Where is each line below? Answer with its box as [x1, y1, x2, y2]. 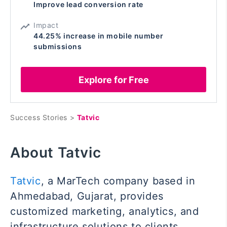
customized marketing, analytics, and [10, 205, 199, 218]
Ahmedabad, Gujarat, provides [10, 190, 164, 203]
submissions [33, 42, 82, 51]
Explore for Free [78, 74, 149, 85]
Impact [33, 21, 59, 30]
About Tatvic [10, 144, 101, 162]
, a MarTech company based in [41, 175, 196, 187]
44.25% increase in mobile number [33, 31, 164, 41]
